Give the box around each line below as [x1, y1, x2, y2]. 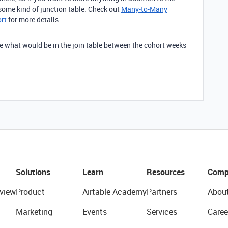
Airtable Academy [82, 186, 147, 197]
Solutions [15, 166, 50, 178]
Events [82, 206, 107, 217]
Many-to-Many [121, 4, 167, 14]
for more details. [7, 14, 61, 24]
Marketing [15, 206, 52, 217]
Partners [146, 186, 177, 197]
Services [146, 206, 177, 217]
